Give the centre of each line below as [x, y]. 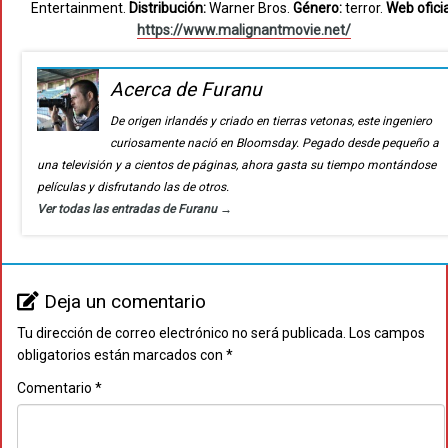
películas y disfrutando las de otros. [133, 187]
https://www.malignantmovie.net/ [244, 30]
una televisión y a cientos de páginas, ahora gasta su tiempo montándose [236, 165]
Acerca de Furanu [186, 90]
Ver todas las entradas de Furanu [128, 209]
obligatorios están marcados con [121, 355]
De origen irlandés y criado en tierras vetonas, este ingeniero [271, 121]
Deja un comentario [125, 302]
